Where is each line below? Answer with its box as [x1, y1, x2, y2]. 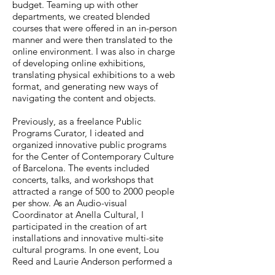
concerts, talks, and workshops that [12, 174, 153, 185]
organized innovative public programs [12, 139, 166, 150]
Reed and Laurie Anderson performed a [12, 255, 172, 267]
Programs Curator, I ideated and [12, 127, 144, 139]
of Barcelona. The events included [12, 162, 149, 174]
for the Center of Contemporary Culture [12, 150, 174, 162]
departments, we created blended [12, 10, 150, 22]
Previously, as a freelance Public [12, 115, 141, 127]
